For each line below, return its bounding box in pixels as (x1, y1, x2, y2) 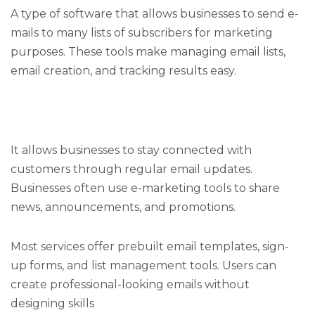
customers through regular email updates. (11, 162, 252, 176)
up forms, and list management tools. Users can (11, 258, 276, 272)
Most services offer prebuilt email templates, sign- (11, 239, 289, 253)
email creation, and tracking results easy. (11, 64, 236, 78)
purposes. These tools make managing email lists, (11, 45, 285, 59)
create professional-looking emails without (11, 277, 250, 291)
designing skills (11, 296, 94, 310)
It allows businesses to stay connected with (11, 143, 252, 157)
